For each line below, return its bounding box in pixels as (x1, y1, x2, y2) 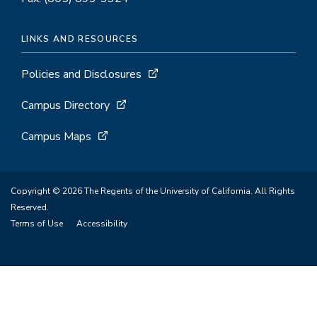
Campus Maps (21, 128, 91, 144)
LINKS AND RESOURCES (21, 33, 139, 45)
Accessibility (76, 217, 127, 229)
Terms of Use (11, 217, 63, 229)
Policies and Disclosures (21, 66, 142, 82)
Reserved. (11, 201, 49, 213)
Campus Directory (21, 97, 110, 113)
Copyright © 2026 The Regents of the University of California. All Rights (11, 185, 295, 197)
